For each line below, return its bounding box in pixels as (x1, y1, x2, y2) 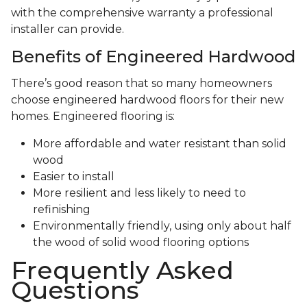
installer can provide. (11, 23, 124, 36)
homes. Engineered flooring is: (11, 110, 175, 123)
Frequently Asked (11, 255, 234, 286)
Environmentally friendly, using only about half (33, 219, 291, 233)
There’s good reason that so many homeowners (11, 77, 272, 90)
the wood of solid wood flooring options (33, 236, 251, 249)
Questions (11, 275, 139, 306)
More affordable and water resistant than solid (33, 137, 286, 151)
